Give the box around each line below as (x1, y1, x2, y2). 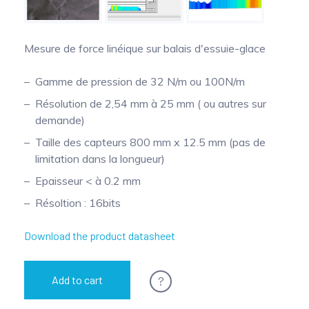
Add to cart (52, 273, 103, 287)
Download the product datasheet (24, 229, 175, 243)
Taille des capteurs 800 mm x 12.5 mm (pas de (35, 135, 266, 150)
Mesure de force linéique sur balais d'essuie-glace (24, 41, 266, 56)
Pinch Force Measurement (21, 5, 140, 19)
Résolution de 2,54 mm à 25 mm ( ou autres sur (35, 97, 266, 111)
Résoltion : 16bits (35, 196, 121, 210)
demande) (35, 113, 85, 128)
